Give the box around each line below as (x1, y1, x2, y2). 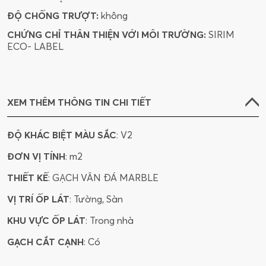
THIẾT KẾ (7, 172, 48, 184)
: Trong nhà (85, 214, 134, 227)
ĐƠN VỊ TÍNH (7, 150, 65, 163)
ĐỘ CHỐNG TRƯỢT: (7, 9, 99, 22)
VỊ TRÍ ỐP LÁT (7, 193, 69, 205)
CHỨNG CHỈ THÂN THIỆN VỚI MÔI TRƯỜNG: (7, 28, 206, 41)
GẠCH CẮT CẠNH (7, 236, 84, 248)
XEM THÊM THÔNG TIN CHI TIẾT (7, 96, 151, 109)
